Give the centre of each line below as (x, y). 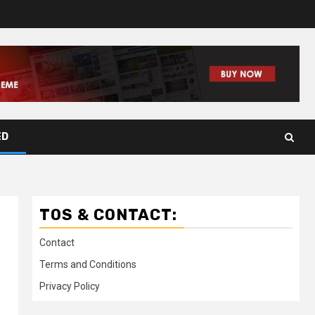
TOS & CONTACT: (108, 215)
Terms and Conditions (88, 264)
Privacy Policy (70, 286)
